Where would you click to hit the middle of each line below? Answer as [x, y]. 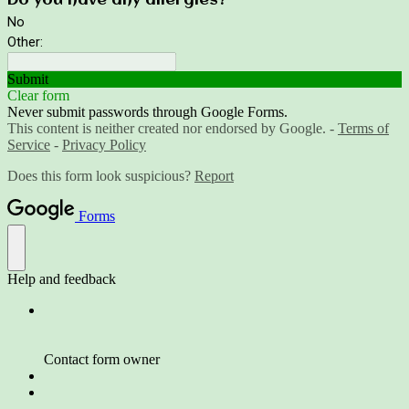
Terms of [363, 128]
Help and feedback [62, 278]
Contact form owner [102, 359]
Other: [25, 42]
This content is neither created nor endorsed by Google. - [173, 128]
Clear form [38, 95]
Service [29, 144]
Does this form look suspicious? [101, 175]
